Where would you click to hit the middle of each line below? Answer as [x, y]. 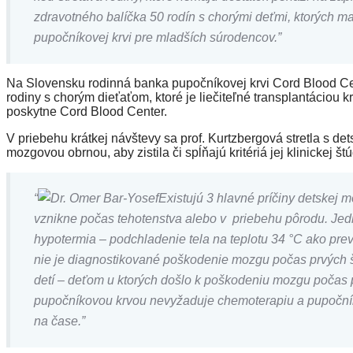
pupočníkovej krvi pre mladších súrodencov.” [158, 37]
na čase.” [59, 321]
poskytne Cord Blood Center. [87, 111]
